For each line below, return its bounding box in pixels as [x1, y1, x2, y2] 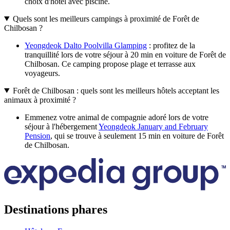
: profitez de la [147, 41, 195, 50]
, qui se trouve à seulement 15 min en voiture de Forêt [50, 131, 224, 140]
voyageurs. [25, 68, 60, 78]
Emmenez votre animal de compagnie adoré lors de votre [25, 112, 208, 122]
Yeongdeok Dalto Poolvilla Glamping [25, 41, 147, 50]
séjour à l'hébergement [25, 122, 99, 131]
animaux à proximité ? [4, 95, 76, 104]
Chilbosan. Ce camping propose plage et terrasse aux [25, 59, 196, 68]
